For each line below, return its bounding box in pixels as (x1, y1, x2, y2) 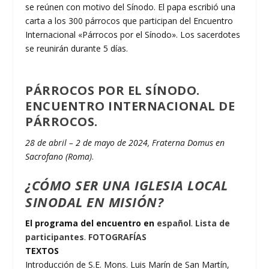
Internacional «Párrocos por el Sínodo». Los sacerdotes (25, 29, 241, 41)
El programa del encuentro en (25, 217, 157, 229)
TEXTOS (25, 245, 59, 257)
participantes (25, 231, 85, 243)
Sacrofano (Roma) (25, 150, 92, 162)
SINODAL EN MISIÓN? (25, 193, 164, 211)
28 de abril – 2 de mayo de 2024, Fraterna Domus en (25, 136, 225, 148)
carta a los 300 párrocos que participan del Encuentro (25, 15, 234, 27)
